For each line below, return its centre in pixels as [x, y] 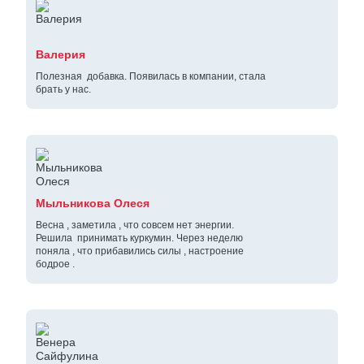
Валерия [61, 55]
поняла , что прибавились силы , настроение [140, 251]
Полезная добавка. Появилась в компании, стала [151, 77]
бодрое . [55, 264]
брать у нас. [63, 90]
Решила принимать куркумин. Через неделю [139, 238]
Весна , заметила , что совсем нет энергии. [135, 225]
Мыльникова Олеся [93, 204]
